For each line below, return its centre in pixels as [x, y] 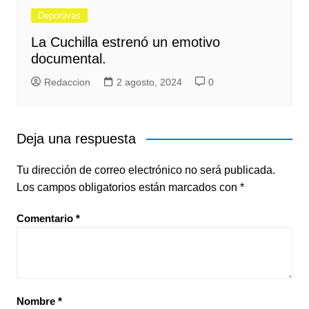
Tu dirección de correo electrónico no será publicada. [146, 170]
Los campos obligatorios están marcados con [128, 187]
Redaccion [67, 82]
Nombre [37, 301]
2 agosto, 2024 [149, 82]
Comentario [46, 218]
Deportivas [59, 15]
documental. [68, 58]
